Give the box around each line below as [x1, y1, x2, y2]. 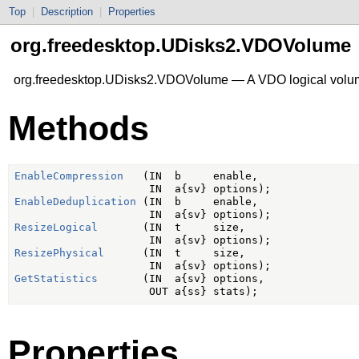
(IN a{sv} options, [97, 272, 264, 285]
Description [41, 6, 93, 18]
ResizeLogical [14, 221, 98, 234]
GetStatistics [14, 272, 98, 285]
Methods [8, 108, 149, 147]
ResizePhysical [14, 247, 104, 260]
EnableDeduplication [14, 196, 136, 208]
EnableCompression [14, 170, 123, 183]
